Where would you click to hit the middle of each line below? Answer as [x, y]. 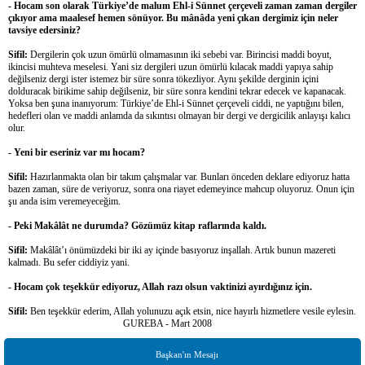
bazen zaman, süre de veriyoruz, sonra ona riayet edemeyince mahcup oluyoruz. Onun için [181, 189]
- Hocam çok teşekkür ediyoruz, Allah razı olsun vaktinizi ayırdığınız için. [160, 286]
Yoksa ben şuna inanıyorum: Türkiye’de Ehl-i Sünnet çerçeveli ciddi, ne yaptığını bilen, [176, 103]
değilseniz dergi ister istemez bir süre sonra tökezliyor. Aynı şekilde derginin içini [163, 79]
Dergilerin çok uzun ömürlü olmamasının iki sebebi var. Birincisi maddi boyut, [180, 54]
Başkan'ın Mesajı [187, 354]
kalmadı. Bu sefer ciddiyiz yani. [69, 262]
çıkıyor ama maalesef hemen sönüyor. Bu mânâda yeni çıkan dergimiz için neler [173, 18]
